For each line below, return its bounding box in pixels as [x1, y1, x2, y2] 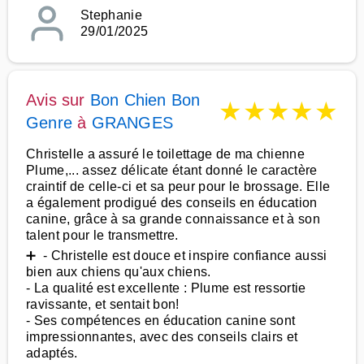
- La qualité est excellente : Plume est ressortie [26, 281, 306, 295]
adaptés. [26, 346, 78, 360]
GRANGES [91, 114, 174, 132]
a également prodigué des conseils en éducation [26, 196, 318, 210]
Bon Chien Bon [89, 91, 201, 109]
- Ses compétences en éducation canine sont [26, 314, 296, 327]
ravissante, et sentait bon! [26, 297, 180, 311]
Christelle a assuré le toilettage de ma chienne [26, 147, 305, 161]
